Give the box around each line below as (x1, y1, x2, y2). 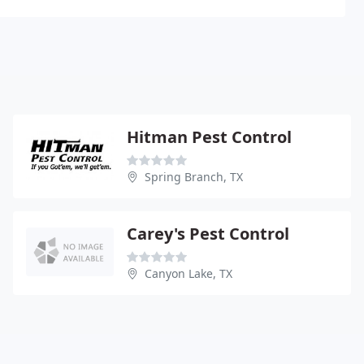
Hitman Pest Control (127, 125, 292, 148)
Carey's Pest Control (127, 222, 289, 245)
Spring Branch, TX (145, 168, 243, 184)
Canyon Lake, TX (145, 265, 232, 281)
